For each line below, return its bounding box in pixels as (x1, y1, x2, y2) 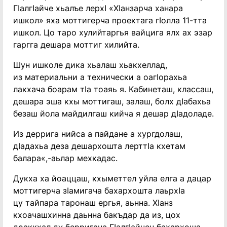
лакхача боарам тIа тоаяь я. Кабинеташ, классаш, (13, 84, 213, 94)
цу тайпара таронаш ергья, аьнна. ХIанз (13, 198, 173, 208)
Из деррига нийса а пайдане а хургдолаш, (13, 129, 182, 139)
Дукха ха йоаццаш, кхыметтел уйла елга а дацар (13, 173, 211, 183)
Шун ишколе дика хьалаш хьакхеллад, (13, 60, 167, 70)
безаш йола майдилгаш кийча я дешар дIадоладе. (13, 108, 214, 119)
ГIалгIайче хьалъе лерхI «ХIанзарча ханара (13, 3, 183, 13)
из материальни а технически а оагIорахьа (13, 72, 187, 82)
